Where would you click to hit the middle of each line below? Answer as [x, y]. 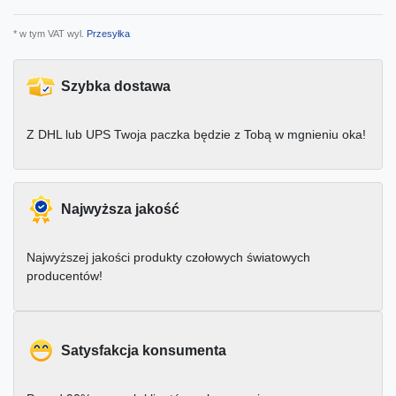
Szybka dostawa [116, 87]
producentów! [65, 276]
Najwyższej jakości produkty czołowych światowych [168, 258]
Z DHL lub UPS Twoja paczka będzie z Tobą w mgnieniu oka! [196, 135]
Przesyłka [107, 34]
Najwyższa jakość [120, 209]
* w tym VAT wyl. [49, 34]
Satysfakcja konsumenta [144, 351]
